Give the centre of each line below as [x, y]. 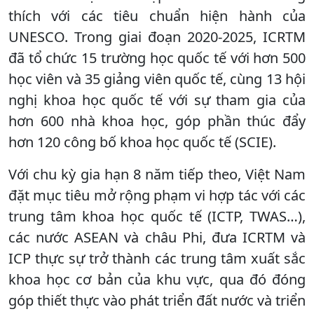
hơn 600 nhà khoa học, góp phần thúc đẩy [157, 121]
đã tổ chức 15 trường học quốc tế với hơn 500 [157, 57]
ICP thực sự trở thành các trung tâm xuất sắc [157, 258]
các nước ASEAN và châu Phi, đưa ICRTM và [157, 237]
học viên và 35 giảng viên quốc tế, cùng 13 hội [157, 78]
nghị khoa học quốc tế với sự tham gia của [157, 100]
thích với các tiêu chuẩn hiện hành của [157, 15]
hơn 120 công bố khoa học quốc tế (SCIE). [142, 142]
